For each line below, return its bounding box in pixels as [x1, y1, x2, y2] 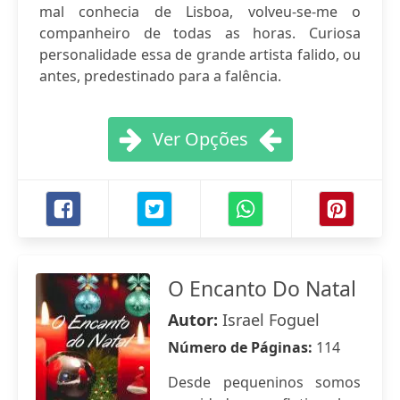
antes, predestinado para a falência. [39, 66, 281, 86]
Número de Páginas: [168, 337, 316, 357]
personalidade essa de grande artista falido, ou [39, 45, 361, 64]
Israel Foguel [222, 309, 320, 330]
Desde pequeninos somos [168, 372, 361, 392]
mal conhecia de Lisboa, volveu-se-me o [39, 2, 361, 21]
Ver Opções [152, 127, 248, 151]
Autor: [168, 309, 222, 330]
